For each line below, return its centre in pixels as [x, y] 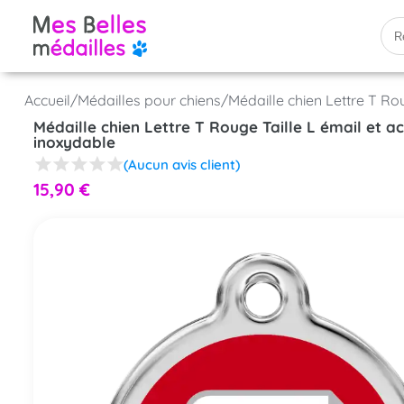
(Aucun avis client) [181, 164]
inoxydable [74, 142]
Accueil [47, 100]
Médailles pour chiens [149, 100]
